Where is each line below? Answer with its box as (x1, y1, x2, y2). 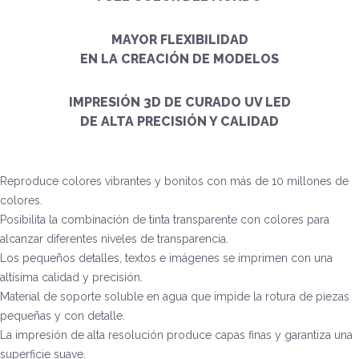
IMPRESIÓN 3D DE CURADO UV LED (68, 95, 291, 111)
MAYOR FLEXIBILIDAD (111, 32, 248, 48)
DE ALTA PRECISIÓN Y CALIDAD (80, 114, 279, 130)
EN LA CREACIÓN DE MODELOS (80, 51, 279, 67)
